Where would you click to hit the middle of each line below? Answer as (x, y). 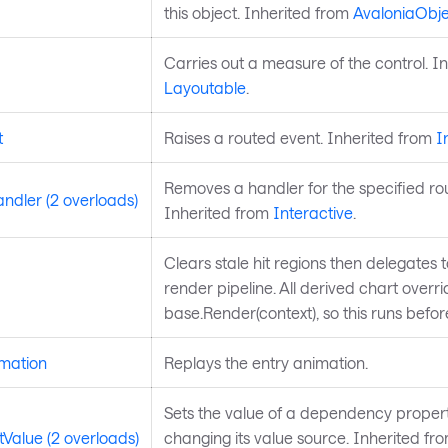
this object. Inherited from (258, 12)
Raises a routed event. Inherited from (299, 137)
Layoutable (204, 87)
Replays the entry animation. (265, 362)
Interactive (312, 212)
